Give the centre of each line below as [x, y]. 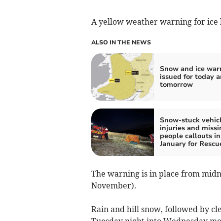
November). [113, 186]
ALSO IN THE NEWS [121, 43]
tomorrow [176, 85]
